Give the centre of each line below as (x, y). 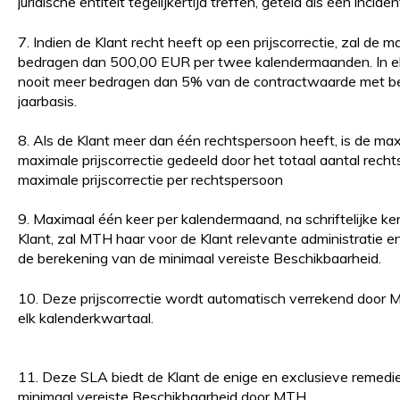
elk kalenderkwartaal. (85, 317)
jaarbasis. (47, 100)
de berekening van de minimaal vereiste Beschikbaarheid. (199, 258)
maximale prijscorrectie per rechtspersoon (150, 180)
